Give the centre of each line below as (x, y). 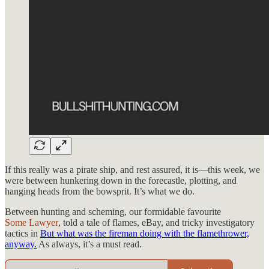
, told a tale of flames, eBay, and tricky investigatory (156, 222)
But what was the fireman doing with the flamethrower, (145, 233)
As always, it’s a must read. (89, 244)
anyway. (21, 244)
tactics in (23, 233)
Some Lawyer (32, 222)
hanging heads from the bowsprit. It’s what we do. (100, 191)
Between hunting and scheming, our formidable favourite (113, 211)
